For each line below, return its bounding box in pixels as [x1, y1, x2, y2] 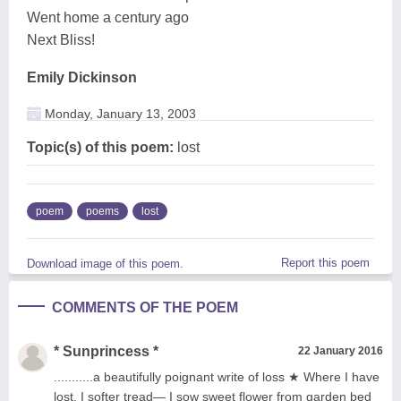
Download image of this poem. [27, 256, 183, 270]
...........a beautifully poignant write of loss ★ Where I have [54, 369, 380, 384]
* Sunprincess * [54, 343, 158, 359]
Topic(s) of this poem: [27, 139, 174, 155]
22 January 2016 [298, 344, 383, 357]
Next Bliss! [27, 31, 95, 47]
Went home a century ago [27, 9, 189, 25]
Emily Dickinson [27, 69, 137, 85]
